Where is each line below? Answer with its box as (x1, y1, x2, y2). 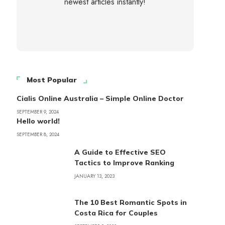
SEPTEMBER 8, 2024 (16, 131, 59, 138)
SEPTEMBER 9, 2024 (16, 108, 59, 116)
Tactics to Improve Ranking (74, 158, 174, 167)
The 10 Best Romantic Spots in (74, 198, 187, 207)
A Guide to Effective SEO (74, 148, 166, 157)
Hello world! (16, 117, 60, 126)
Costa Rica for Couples (74, 208, 158, 217)
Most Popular (26, 75, 77, 84)
